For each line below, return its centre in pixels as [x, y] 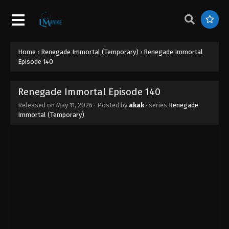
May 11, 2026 [74, 105]
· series [156, 105]
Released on [37, 105]
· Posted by [111, 105]
